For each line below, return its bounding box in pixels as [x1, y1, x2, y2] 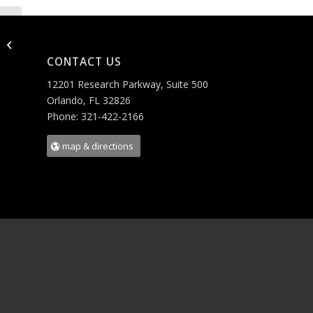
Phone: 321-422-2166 [47, 109, 144, 123]
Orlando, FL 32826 [47, 93, 131, 107]
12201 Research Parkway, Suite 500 [47, 77, 208, 91]
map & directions [62, 139, 133, 152]
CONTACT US [47, 54, 122, 70]
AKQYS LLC [24, 38, 69, 50]
